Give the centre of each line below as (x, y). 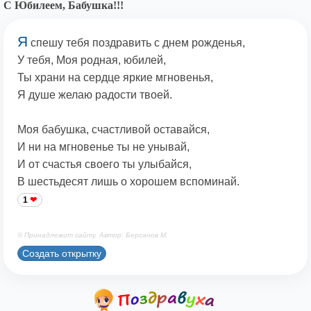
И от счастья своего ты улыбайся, (104, 165)
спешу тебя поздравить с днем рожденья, (136, 43)
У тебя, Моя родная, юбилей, (92, 60)
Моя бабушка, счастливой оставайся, (114, 130)
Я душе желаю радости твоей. (95, 95)
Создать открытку (62, 253)
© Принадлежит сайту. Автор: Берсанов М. (93, 235)
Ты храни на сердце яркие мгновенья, (115, 78)
